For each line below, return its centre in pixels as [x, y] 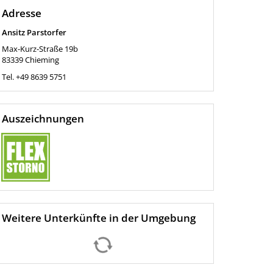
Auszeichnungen [43, 119]
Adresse [21, 13]
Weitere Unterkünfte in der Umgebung [98, 218]
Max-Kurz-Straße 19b [40, 49]
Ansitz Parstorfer [34, 32]
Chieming [42, 60]
